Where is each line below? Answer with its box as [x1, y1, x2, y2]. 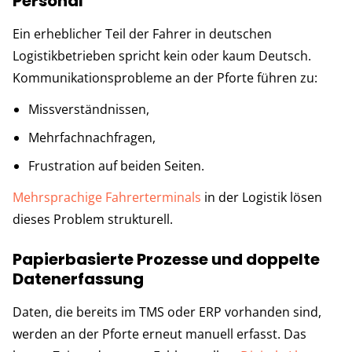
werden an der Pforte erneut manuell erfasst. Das [13, 324, 306, 343]
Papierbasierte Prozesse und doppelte [13, 247, 320, 270]
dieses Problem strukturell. [13, 210, 173, 228]
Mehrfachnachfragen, [28, 128, 156, 146]
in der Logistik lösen [201, 188, 322, 206]
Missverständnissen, [28, 100, 152, 118]
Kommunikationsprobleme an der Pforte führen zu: [13, 68, 317, 86]
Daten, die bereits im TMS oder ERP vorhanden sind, [13, 302, 321, 321]
